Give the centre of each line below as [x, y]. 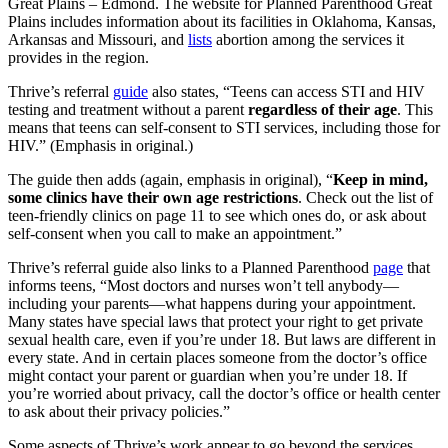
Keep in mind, [380, 179]
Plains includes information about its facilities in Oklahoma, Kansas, [222, 21]
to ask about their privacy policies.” [119, 411]
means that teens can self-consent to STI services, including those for [224, 127]
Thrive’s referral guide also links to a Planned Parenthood [190, 267]
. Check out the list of [365, 197]
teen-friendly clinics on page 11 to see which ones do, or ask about [217, 215]
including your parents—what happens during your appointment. [212, 303]
